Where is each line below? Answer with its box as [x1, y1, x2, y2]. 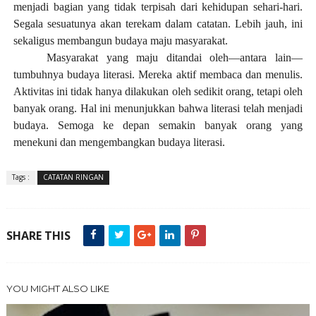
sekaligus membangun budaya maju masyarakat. [13, 35, 228, 47]
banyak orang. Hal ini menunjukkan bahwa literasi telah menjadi [13, 102, 303, 114]
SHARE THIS [6, 228, 71, 243]
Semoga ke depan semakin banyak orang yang [48, 119, 303, 131]
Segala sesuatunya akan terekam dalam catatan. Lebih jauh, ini [13, 18, 303, 30]
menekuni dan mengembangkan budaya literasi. [13, 136, 225, 148]
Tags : [11, 172, 30, 182]
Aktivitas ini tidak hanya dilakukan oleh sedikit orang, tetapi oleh [13, 85, 303, 97]
